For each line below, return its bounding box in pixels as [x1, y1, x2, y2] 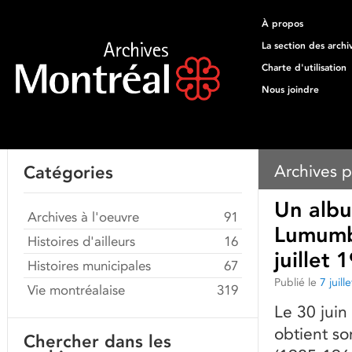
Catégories [24, 162, 113, 183]
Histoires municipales [27, 258, 151, 273]
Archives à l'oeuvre [27, 209, 139, 225]
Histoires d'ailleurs [27, 233, 135, 249]
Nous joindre [262, 84, 319, 95]
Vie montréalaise [27, 282, 125, 298]
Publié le [274, 275, 317, 289]
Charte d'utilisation [262, 62, 346, 73]
